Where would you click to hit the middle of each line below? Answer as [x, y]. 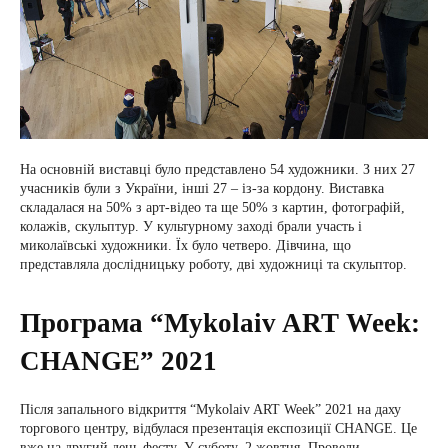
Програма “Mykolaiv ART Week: [220, 323]
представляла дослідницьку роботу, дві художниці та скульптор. [213, 264]
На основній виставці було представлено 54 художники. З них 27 [217, 169]
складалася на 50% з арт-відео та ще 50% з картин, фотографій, [212, 207]
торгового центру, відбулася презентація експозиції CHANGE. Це [218, 428]
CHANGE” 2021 [118, 361]
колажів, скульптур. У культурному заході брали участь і [191, 226]
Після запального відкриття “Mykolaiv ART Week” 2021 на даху [210, 409]
